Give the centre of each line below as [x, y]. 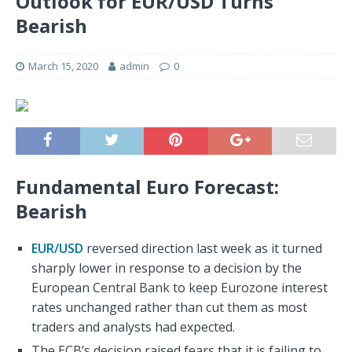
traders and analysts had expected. [133, 327]
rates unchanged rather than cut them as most [169, 308]
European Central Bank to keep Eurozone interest [180, 288]
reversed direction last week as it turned [203, 249]
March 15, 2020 [63, 66]
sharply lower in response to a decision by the [167, 268]
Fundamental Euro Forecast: [147, 187]
